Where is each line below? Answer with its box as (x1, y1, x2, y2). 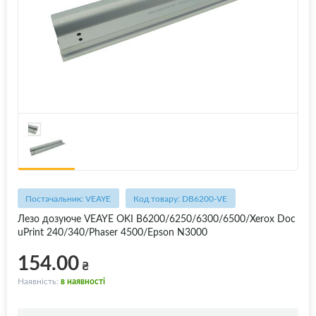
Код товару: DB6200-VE (133, 193, 228, 205)
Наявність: (18, 275, 61, 287)
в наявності (61, 275, 105, 287)
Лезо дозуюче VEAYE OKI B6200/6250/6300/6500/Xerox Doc (18, 212, 296, 226)
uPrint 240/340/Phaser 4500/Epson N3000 (18, 225, 207, 239)
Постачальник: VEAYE (25, 193, 111, 205)
